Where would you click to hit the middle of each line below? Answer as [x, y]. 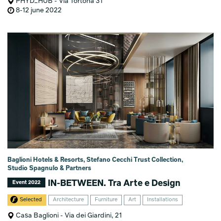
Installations [163, 200]
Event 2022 [27, 182]
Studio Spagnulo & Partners [50, 168]
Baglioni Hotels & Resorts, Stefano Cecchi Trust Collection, [95, 160]
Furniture [106, 200]
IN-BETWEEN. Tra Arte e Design [113, 183]
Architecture [69, 200]
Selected [31, 200]
